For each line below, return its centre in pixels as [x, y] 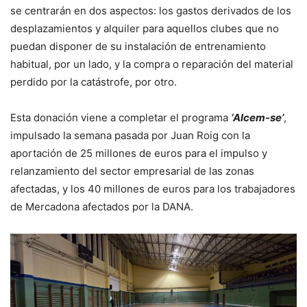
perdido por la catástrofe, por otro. [94, 82]
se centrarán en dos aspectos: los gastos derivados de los [151, 10]
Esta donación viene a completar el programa [121, 117]
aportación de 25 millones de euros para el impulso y [139, 153]
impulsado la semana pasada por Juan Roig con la [130, 135]
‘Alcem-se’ [257, 117]
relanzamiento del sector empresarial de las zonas [132, 171]
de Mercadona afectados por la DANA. [102, 206]
